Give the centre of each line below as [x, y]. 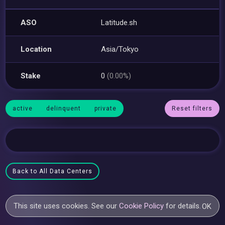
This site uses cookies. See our [67, 206]
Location [36, 49]
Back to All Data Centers [53, 171]
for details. [183, 206]
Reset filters [192, 108]
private [106, 108]
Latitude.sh [119, 22]
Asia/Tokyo [120, 49]
